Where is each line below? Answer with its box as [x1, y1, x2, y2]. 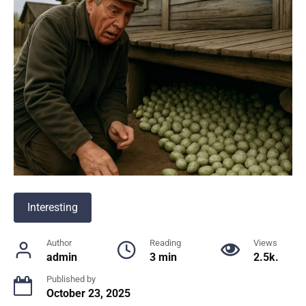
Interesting [27, 201, 78, 214]
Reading [150, 238, 181, 249]
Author [46, 238, 72, 249]
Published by [46, 274, 96, 285]
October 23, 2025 [46, 287, 130, 301]
